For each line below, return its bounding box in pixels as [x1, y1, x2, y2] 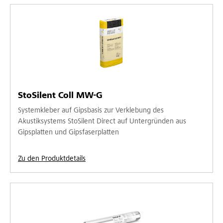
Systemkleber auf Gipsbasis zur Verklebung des [18, 107, 164, 114]
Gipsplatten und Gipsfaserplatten [18, 128, 119, 136]
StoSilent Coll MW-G [18, 91, 103, 101]
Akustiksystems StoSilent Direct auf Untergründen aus [18, 117, 186, 125]
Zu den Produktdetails [18, 155, 86, 163]
